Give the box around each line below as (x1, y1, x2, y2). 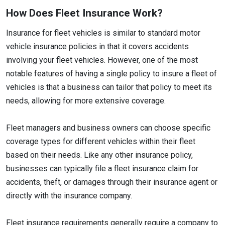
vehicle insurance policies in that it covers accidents (6, 42, 189, 52)
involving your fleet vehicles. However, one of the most (6, 55, 198, 65)
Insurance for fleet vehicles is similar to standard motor (6, 28, 200, 38)
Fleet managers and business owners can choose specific (6, 123, 210, 133)
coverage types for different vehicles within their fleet (6, 137, 195, 147)
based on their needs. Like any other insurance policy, (6, 150, 193, 160)
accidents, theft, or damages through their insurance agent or (6, 177, 217, 187)
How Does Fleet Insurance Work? (6, 7, 163, 20)
